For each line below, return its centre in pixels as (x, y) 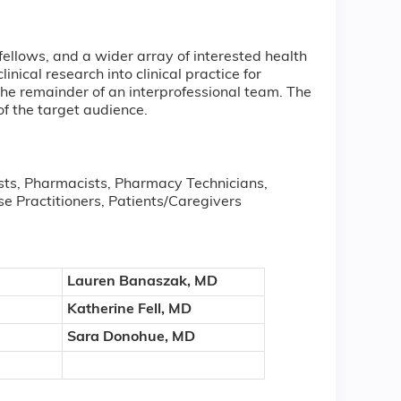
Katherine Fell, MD (129, 309)
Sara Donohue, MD (131, 337)
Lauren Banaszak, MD (142, 282)
